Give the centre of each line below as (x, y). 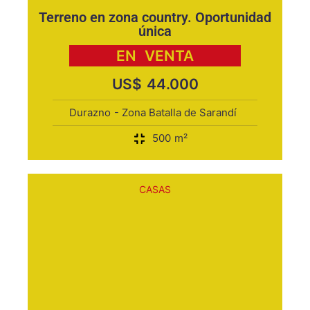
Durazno (90, 112)
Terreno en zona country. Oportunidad (155, 17)
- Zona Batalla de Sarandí (175, 112)
